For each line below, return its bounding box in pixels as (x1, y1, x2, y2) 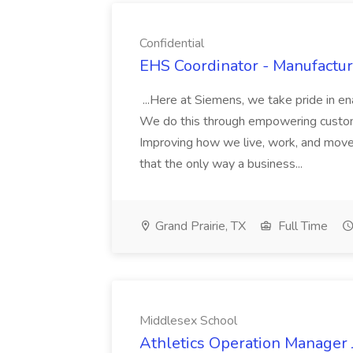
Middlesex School (139, 312, 237, 329)
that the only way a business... (139, 155, 306, 173)
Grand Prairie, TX (152, 217, 246, 235)
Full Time (275, 217, 328, 235)
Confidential (139, 35, 204, 52)
